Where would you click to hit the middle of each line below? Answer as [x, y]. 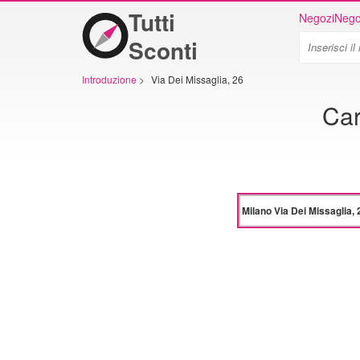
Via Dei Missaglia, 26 [197, 79]
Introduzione [109, 79]
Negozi [317, 18]
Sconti [163, 50]
